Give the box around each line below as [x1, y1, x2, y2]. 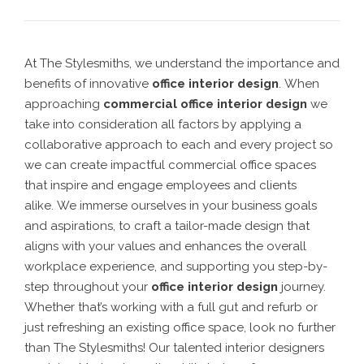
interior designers [225, 340, 324, 355]
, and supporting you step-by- [154, 258, 327, 274]
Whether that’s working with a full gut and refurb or [24, 299, 318, 314]
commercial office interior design [103, 96, 307, 111]
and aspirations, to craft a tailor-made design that [24, 218, 310, 233]
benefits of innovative [24, 76, 149, 91]
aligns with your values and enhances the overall [24, 238, 306, 253]
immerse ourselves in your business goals [80, 197, 317, 213]
